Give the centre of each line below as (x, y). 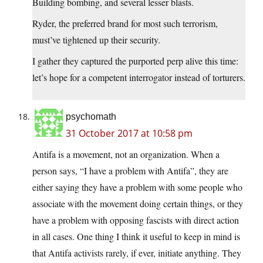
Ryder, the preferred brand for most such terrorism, (125, 23)
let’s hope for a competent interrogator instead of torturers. (139, 77)
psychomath (91, 117)
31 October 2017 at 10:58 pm (129, 134)
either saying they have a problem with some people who (137, 187)
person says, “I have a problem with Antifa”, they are (130, 171)
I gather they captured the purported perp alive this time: (135, 61)
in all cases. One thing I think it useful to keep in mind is (136, 237)
